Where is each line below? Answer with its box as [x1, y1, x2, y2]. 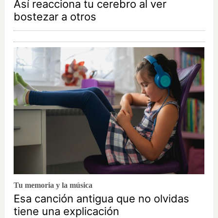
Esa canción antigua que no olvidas [14, 192, 189, 205]
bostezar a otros [14, 10, 96, 23]
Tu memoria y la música [14, 181, 92, 190]
